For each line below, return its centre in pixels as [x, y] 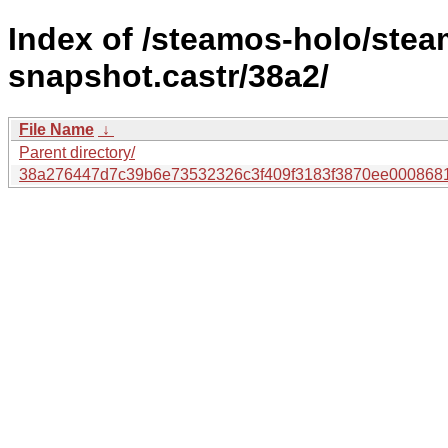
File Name [56, 129]
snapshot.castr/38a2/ [168, 76]
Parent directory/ [77, 152]
